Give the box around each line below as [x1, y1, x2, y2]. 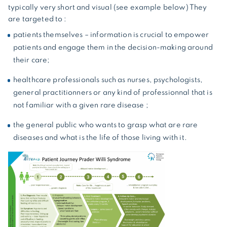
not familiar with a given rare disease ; [13, 101, 148, 109]
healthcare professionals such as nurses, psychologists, [13, 76, 203, 84]
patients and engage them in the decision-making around [13, 44, 213, 51]
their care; [13, 56, 50, 64]
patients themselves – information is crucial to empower [13, 31, 209, 39]
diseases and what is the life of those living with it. [13, 134, 187, 141]
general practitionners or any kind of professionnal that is [13, 89, 212, 96]
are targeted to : [8, 15, 67, 23]
